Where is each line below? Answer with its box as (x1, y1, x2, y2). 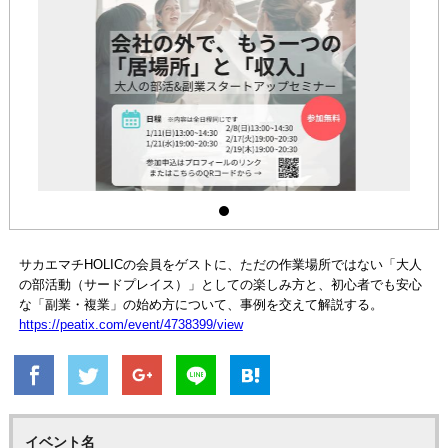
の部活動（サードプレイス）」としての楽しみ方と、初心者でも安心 (18, 276, 422, 292)
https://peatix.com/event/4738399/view (18, 316, 243, 332)
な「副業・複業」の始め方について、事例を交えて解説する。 (18, 296, 383, 312)
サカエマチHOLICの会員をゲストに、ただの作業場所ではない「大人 (18, 256, 422, 272)
